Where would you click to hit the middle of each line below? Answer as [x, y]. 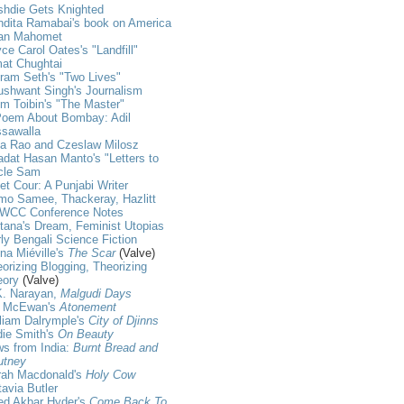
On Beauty [86, 334]
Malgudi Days [96, 293]
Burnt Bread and [115, 347]
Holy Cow [110, 374]
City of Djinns [124, 320]
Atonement [88, 307]
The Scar [92, 252]
